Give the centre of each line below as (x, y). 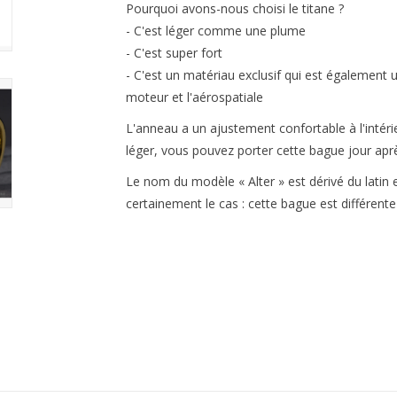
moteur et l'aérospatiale (194, 97)
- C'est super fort (174, 53)
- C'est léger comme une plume (215, 31)
